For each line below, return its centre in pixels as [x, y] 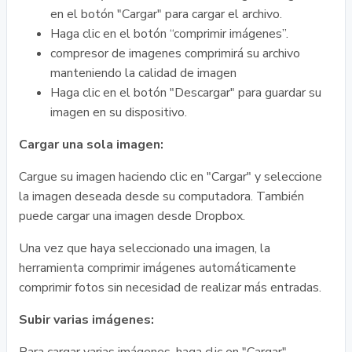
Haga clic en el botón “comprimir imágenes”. [169, 34]
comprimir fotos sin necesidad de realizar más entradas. [170, 288]
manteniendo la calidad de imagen [143, 73]
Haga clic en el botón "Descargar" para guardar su [186, 93]
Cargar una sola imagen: [91, 145]
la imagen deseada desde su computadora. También [161, 196]
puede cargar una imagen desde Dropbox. [132, 216]
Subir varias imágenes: [86, 320]
